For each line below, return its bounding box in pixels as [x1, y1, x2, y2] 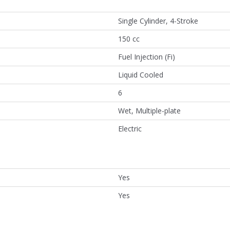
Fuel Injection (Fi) [118, 51, 175, 62]
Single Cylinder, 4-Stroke [118, 15, 198, 26]
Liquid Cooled [118, 69, 163, 80]
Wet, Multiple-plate [118, 105, 181, 116]
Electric [118, 123, 142, 133]
